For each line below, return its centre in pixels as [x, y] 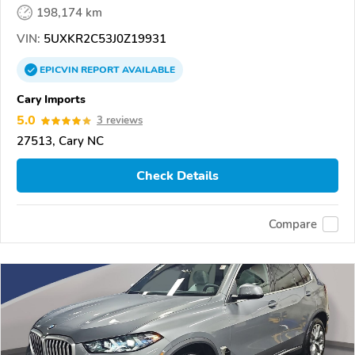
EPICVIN [60, 70]
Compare [293, 224]
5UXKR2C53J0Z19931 [103, 39]
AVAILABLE [147, 70]
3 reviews [120, 121]
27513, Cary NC [60, 141]
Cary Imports [51, 99]
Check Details [177, 176]
